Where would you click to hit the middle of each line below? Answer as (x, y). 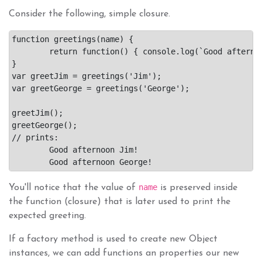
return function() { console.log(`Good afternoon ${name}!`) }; (30, 51)
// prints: (35, 137)
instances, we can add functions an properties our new (124, 253)
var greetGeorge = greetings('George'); (101, 88)
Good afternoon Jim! (30, 149)
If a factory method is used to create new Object (113, 239)
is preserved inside (197, 187)
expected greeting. (47, 216)
